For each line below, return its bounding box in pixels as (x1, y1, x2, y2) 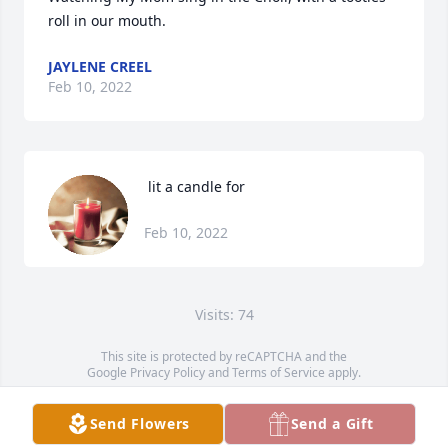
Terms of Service (232, 364, 325, 381)
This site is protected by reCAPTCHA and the (101, 348, 347, 365)
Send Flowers (89, 414, 191, 433)
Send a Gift (290, 414, 374, 433)
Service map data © (87, 396, 201, 413)
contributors (289, 396, 361, 413)
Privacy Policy (130, 364, 205, 381)
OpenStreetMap (200, 396, 290, 413)
